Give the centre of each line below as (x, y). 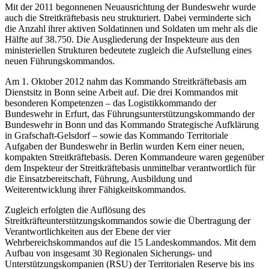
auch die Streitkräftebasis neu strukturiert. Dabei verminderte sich (128, 18)
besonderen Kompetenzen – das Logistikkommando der (110, 103)
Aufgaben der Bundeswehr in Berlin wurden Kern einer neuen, (125, 147)
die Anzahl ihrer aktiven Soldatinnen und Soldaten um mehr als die (131, 29)
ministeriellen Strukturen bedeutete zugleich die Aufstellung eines (128, 50)
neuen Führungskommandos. (60, 61)
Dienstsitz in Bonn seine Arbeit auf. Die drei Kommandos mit (121, 92)
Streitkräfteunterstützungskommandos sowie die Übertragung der (128, 221)
